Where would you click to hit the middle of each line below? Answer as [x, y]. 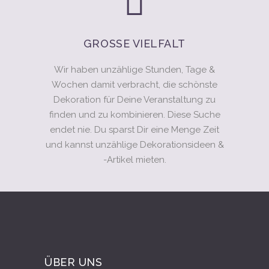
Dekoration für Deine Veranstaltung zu [134, 100]
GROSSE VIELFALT [131, 44]
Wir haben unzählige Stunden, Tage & [134, 70]
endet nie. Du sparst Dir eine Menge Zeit [134, 130]
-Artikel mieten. [134, 160]
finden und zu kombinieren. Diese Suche [134, 115]
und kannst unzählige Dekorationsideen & [134, 145]
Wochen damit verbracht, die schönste [134, 85]
